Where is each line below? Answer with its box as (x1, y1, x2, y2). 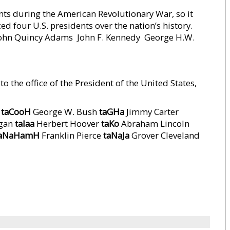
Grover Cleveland (129, 129, 200, 141)
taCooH (1, 106, 31, 118)
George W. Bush (31, 106, 99, 118)
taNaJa (103, 129, 129, 141)
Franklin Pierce (40, 129, 103, 141)
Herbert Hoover (34, 118, 101, 129)
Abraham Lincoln (119, 118, 189, 129)
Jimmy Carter (124, 106, 179, 118)
